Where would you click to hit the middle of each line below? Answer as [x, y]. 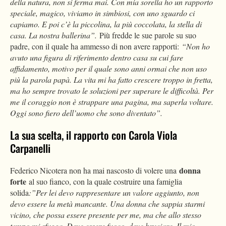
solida [19, 193]
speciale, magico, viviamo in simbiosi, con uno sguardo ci [102, 13]
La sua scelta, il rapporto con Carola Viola [94, 135]
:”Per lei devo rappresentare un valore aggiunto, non [114, 193]
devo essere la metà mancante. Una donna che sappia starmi [107, 204]
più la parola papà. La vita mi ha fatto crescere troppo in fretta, [111, 80]
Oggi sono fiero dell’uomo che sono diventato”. [86, 113]
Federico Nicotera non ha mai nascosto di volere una [95, 171]
